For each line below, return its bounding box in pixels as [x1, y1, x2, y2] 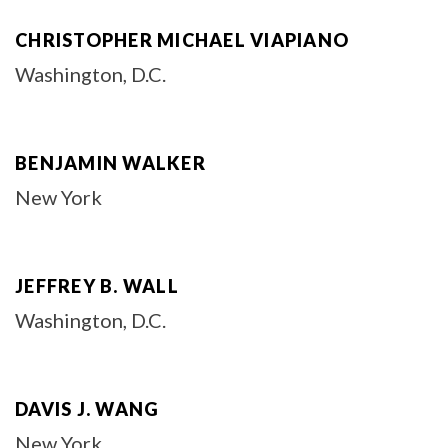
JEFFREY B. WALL [15, 275, 179, 297]
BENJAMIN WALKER [15, 152, 206, 174]
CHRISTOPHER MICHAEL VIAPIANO [15, 29, 349, 51]
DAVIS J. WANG [15, 398, 160, 420]
